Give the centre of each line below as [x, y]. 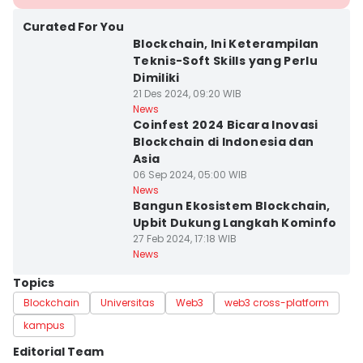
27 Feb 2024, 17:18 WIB [184, 239]
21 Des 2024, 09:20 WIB [187, 94]
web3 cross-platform [277, 303]
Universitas [128, 303]
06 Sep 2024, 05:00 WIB [190, 175]
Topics [34, 283]
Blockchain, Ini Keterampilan [226, 44]
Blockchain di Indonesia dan [223, 142]
